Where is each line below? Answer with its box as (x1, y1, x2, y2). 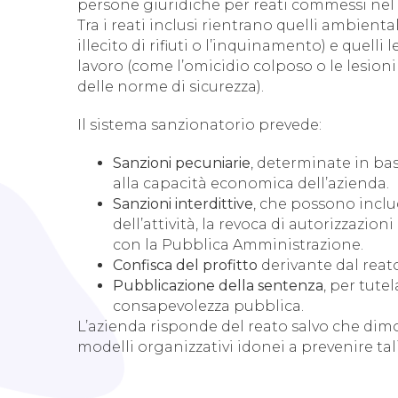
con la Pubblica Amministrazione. (113, 236, 364, 254)
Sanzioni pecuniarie (113, 155, 251, 172)
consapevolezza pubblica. (113, 298, 305, 315)
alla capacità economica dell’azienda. (113, 175, 390, 193)
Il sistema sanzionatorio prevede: (77, 116, 322, 134)
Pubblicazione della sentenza (113, 277, 324, 295)
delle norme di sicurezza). (77, 78, 265, 96)
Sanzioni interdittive (113, 195, 254, 213)
